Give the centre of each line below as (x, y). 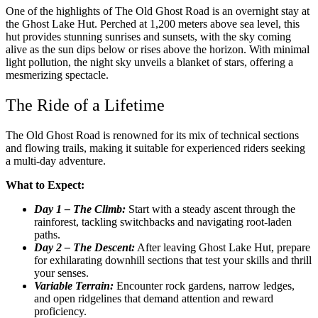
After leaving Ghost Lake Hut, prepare (223, 247)
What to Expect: (45, 185)
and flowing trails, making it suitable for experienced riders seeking (155, 148)
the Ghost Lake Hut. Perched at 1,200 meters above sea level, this (153, 24)
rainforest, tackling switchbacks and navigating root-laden (163, 221)
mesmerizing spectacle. (59, 75)
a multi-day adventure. (56, 160)
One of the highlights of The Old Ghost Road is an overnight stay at (158, 11)
